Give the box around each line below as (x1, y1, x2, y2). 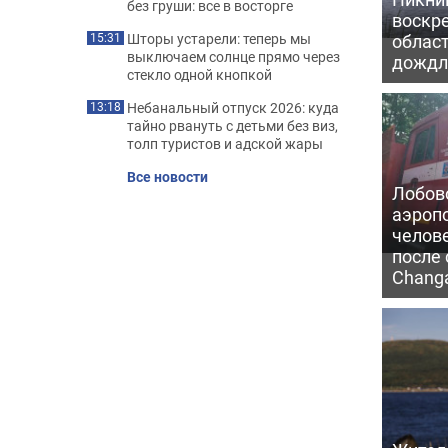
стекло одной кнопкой (127, 65, 272, 84)
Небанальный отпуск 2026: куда (127, 98, 339, 117)
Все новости (127, 167, 208, 186)
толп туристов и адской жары (127, 134, 323, 153)
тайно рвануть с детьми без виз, (127, 116, 338, 135)
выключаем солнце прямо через (127, 47, 340, 66)
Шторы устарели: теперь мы (127, 29, 311, 48)
